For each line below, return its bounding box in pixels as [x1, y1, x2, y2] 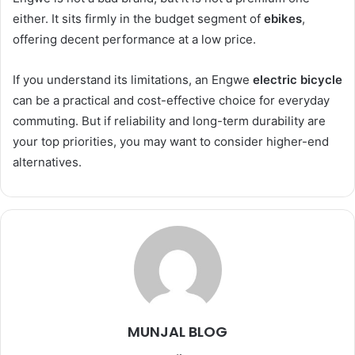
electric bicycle [253, 71, 342, 87]
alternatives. [13, 154, 82, 170]
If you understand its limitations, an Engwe [13, 71, 253, 87]
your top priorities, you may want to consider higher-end [13, 133, 329, 149]
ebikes [264, 10, 302, 26]
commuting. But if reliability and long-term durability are [13, 113, 326, 128]
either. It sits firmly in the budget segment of [13, 10, 264, 26]
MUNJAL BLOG [128, 321, 227, 342]
